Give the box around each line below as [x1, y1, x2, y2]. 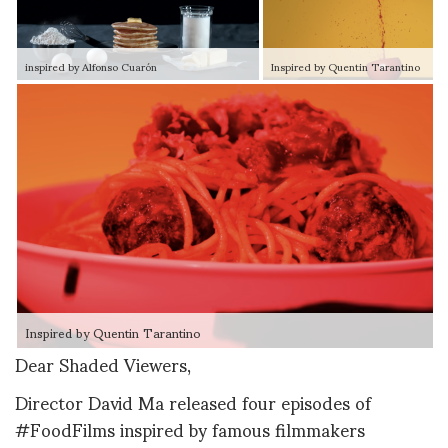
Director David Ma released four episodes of [15, 374, 371, 428]
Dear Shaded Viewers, [15, 337, 191, 391]
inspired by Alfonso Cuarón [25, 50, 157, 83]
